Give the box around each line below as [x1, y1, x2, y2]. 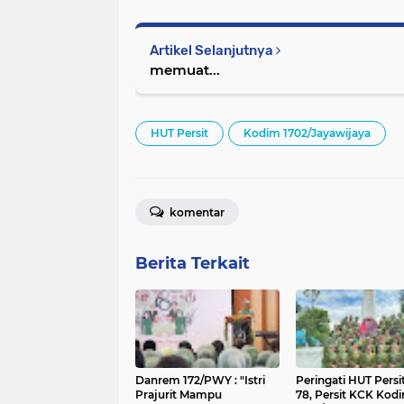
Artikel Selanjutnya [150, 41, 276, 59]
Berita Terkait [135, 252, 250, 273]
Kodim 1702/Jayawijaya [243, 125, 371, 140]
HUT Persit [151, 125, 208, 140]
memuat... [150, 60, 220, 78]
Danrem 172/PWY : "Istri [135, 372, 240, 387]
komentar [167, 205, 225, 219]
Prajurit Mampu [135, 387, 222, 401]
